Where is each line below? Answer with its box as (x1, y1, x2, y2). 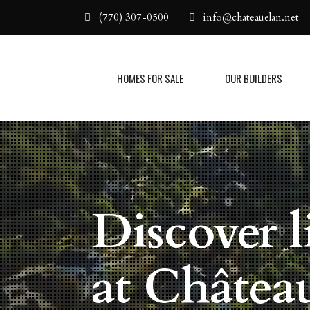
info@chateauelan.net (203, 10, 299, 25)
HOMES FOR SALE (117, 70, 183, 86)
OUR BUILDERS (225, 70, 282, 86)
